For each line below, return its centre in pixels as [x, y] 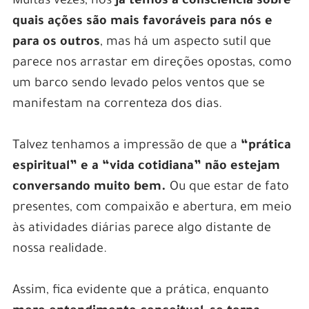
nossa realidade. [59, 250]
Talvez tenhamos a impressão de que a [126, 147]
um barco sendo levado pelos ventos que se [138, 84]
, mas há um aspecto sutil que [185, 43]
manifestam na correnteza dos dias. [117, 105]
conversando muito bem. [91, 188]
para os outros [56, 43]
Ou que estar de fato [229, 188]
